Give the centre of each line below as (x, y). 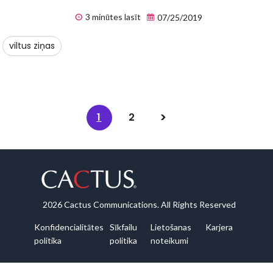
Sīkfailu (123, 227)
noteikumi (169, 241)
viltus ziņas (32, 46)
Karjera (219, 227)
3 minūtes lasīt (112, 17)
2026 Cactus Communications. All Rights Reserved (139, 205)
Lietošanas (171, 227)
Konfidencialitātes (69, 227)
